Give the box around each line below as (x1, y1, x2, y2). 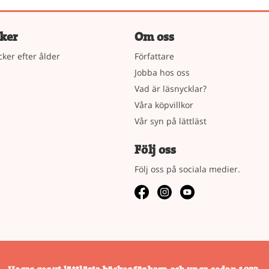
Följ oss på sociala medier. (134, 163, 240, 175)
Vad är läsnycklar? (134, 82, 207, 94)
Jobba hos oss (134, 66, 190, 78)
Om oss (134, 28, 174, 45)
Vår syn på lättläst (134, 115, 207, 127)
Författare (134, 50, 174, 62)
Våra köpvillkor (134, 98, 193, 110)
